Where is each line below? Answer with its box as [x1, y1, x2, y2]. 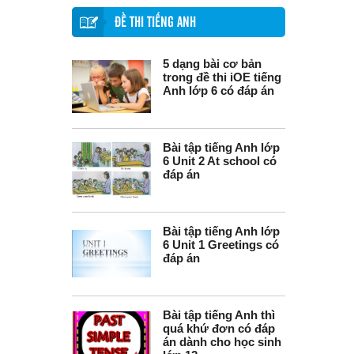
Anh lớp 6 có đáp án [163, 84, 274, 97]
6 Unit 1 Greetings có [163, 238, 279, 251]
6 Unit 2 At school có [163, 154, 277, 168]
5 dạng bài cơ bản [163, 57, 262, 70]
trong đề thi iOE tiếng [163, 70, 281, 84]
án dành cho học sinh [163, 335, 281, 348]
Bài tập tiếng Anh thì [163, 308, 275, 322]
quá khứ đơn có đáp [163, 322, 275, 335]
